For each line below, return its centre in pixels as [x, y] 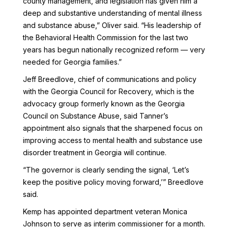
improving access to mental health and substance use [112, 140]
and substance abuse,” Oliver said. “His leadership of [112, 25]
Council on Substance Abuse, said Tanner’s [95, 116]
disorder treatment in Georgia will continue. [94, 152]
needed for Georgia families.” [72, 62]
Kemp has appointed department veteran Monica [105, 211]
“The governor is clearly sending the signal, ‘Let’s [106, 170]
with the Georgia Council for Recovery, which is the [108, 91]
